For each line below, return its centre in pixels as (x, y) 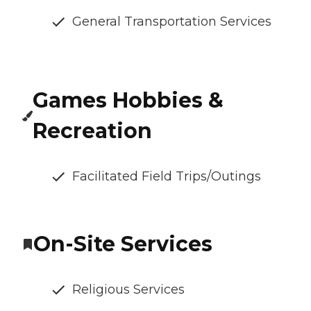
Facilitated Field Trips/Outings (167, 177)
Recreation (93, 131)
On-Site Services (123, 244)
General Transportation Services (172, 22)
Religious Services (128, 290)
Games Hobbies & (128, 101)
